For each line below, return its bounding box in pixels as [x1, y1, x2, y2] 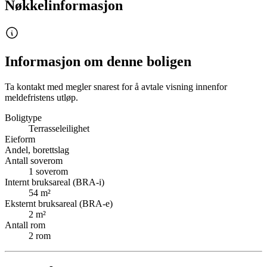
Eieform [5, 134, 35, 145]
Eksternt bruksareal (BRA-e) [5, 198, 113, 209]
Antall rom [5, 220, 45, 231]
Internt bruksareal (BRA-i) [5, 177, 104, 188]
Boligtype [5, 113, 42, 123]
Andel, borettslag [5, 145, 69, 156]
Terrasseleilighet [29, 123, 89, 134]
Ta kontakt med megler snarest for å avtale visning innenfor [5, 82, 227, 92]
